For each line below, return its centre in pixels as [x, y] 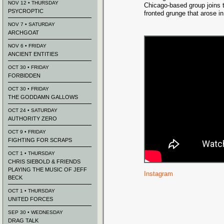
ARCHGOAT [23, 32]
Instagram [158, 174]
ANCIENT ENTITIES [33, 54]
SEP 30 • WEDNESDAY [35, 212]
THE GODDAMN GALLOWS [43, 97]
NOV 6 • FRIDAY [27, 46]
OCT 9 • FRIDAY [27, 132]
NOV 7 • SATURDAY [31, 24]
